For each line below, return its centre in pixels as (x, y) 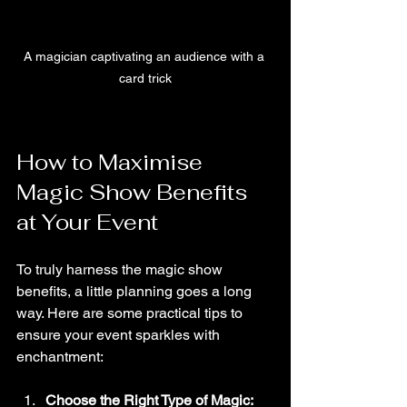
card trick (145, 78)
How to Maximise (112, 162)
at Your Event (87, 222)
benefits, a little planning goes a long (136, 291)
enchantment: (60, 356)
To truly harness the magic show (121, 269)
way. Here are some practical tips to (131, 313)
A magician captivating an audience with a (145, 56)
